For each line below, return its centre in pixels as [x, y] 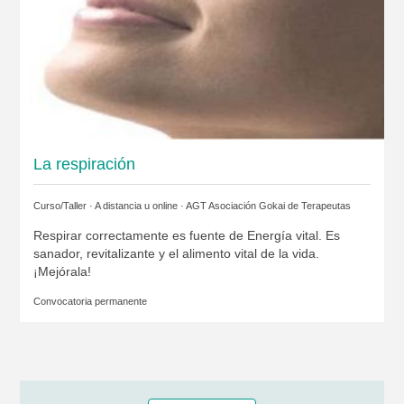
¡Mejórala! [62, 271]
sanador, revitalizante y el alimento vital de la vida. [176, 253]
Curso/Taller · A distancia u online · [109, 205]
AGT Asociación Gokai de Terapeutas [268, 205]
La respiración [84, 164]
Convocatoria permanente [90, 301]
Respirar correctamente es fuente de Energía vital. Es [186, 235]
